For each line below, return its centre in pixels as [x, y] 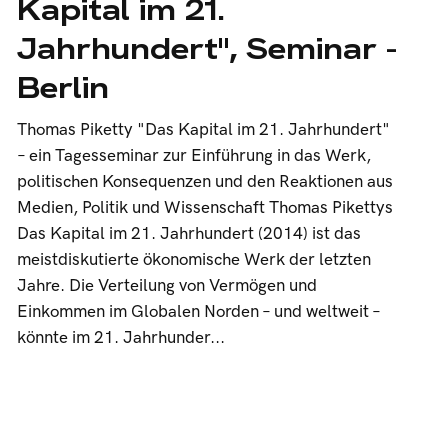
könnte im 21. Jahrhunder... [120, 338]
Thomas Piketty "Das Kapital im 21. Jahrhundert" [203, 130]
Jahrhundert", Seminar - [206, 48]
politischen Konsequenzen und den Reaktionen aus [204, 182]
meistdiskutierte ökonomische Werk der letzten [193, 260]
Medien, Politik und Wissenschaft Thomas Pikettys [204, 208]
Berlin [62, 87]
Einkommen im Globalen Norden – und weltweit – [198, 312]
